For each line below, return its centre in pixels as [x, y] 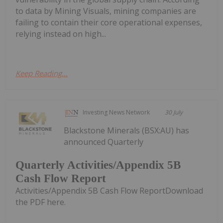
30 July [174, 112]
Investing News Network [116, 112]
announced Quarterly [104, 142]
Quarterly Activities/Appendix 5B [98, 165]
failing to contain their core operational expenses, [109, 23]
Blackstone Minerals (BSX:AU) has [127, 131]
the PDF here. [41, 202]
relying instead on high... [61, 34]
